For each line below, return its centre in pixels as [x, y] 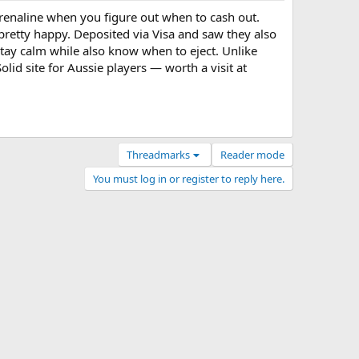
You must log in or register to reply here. [189, 179]
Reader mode [252, 155]
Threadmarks [159, 155]
